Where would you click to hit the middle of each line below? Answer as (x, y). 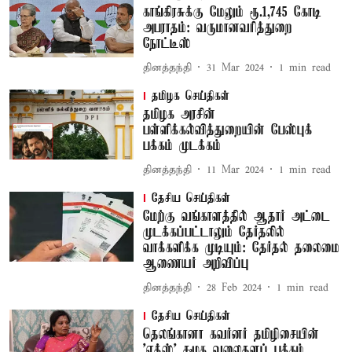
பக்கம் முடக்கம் (181, 146)
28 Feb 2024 (234, 288)
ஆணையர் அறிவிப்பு (196, 264)
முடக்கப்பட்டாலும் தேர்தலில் (213, 233)
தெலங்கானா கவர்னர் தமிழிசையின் (231, 335)
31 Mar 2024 (235, 68)
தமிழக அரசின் (179, 115)
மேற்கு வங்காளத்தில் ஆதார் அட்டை (236, 217)
